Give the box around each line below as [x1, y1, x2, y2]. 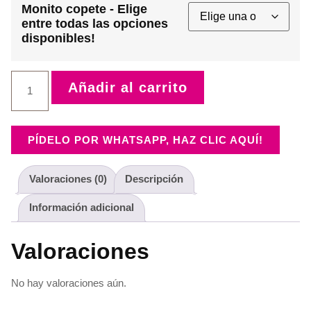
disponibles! [22, 31, 95, 46]
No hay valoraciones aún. [11, 276, 126, 289]
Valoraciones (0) [29, 173, 107, 185]
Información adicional [29, 201, 134, 214]
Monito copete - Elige [22, 2, 147, 17]
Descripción [125, 173, 183, 185]
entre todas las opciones [22, 17, 168, 31]
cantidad [10, 99, 62, 113]
